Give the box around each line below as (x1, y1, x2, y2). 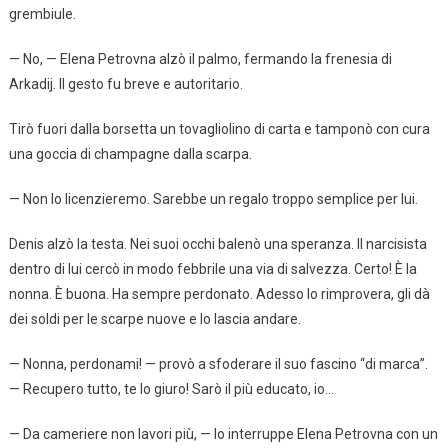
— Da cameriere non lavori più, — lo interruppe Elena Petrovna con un (8, 425, 438, 442)
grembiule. (8, 5, 76, 22)
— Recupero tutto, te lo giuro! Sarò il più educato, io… (8, 380, 334, 397)
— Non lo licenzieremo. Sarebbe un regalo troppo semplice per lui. (8, 190, 418, 207)
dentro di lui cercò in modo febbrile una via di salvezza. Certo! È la (8, 260, 417, 277)
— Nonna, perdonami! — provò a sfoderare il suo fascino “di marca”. (8, 355, 428, 372)
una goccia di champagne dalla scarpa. (8, 145, 252, 162)
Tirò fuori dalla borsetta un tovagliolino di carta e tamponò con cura (8, 120, 430, 137)
